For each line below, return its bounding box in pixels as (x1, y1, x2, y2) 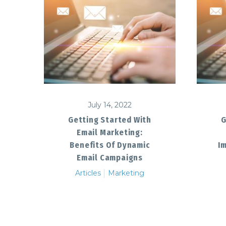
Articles (75, 168, 101, 178)
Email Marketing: (77, 128, 143, 138)
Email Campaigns (76, 153, 143, 163)
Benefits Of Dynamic (70, 140, 150, 150)
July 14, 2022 (88, 100, 132, 110)
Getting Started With (68, 115, 151, 125)
